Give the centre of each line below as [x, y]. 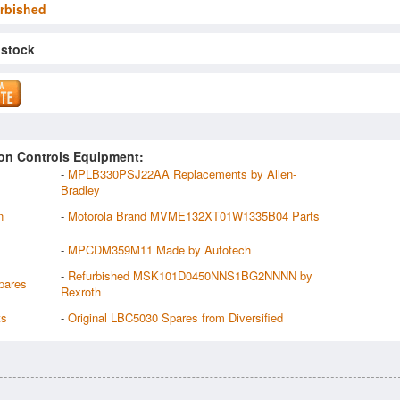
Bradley [80, 189]
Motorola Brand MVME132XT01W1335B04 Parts [194, 215]
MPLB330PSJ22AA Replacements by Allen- [182, 173]
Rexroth [81, 291]
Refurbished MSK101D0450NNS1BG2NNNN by [190, 275]
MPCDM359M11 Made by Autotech [159, 249]
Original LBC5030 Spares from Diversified [175, 317]
